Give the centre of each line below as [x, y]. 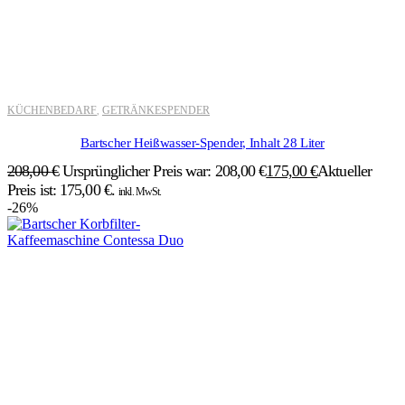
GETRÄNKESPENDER [156, 110]
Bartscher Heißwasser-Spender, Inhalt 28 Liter [202, 142]
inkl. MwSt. [140, 191]
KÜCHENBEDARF [52, 110]
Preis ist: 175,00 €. [61, 189]
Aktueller [345, 170]
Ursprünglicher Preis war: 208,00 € [164, 170]
